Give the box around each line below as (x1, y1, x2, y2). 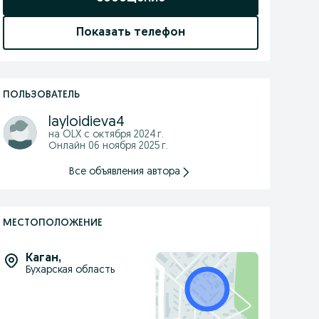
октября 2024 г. (92, 130, 164, 140)
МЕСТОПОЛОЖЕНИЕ (2, 218, 103, 229)
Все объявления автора (69, 167, 181, 177)
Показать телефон (75, 27, 185, 38)
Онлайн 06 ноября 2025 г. (48, 141, 168, 152)
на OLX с (48, 130, 93, 140)
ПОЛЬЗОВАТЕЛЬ (2, 90, 80, 100)
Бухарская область (25, 265, 115, 276)
